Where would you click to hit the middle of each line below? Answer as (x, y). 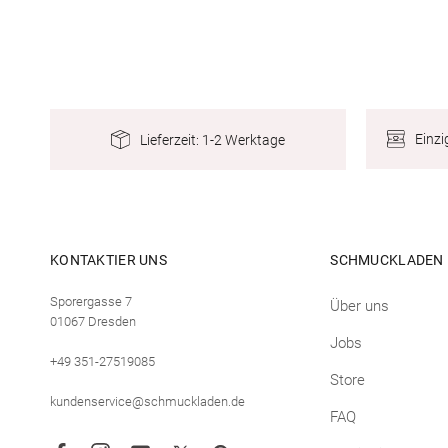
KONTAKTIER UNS (108, 260)
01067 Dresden (93, 321)
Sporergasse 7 (91, 301)
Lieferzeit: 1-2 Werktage (212, 139)
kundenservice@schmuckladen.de (147, 401)
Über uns (360, 306)
